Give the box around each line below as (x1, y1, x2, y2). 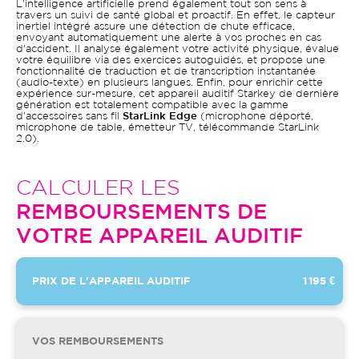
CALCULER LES (16, 179, 180, 198)
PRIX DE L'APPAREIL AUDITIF (32, 276, 191, 286)
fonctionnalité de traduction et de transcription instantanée (16, 67, 316, 76)
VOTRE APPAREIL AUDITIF (16, 228, 303, 246)
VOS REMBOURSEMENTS (32, 337, 163, 346)
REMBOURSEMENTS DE (16, 204, 267, 222)
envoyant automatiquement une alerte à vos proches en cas (16, 34, 321, 42)
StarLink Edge (123, 112, 197, 121)
